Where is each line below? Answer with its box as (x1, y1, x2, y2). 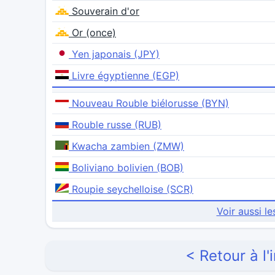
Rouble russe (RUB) (69, 118, 161, 131)
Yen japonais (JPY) (69, 48, 160, 61)
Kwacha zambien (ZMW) (69, 140, 184, 153)
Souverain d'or (69, 5, 139, 18)
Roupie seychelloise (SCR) (69, 183, 193, 196)
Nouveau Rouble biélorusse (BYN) (69, 97, 229, 110)
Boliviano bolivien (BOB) (69, 161, 184, 174)
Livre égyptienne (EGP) (69, 69, 179, 82)
